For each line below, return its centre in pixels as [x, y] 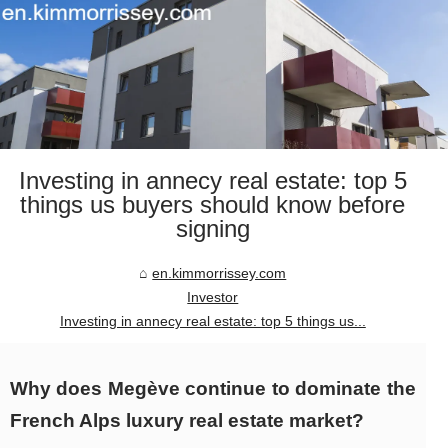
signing [212, 229]
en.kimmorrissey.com [219, 273]
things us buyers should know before [213, 205]
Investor [213, 297]
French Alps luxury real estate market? [187, 421]
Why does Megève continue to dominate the [213, 389]
